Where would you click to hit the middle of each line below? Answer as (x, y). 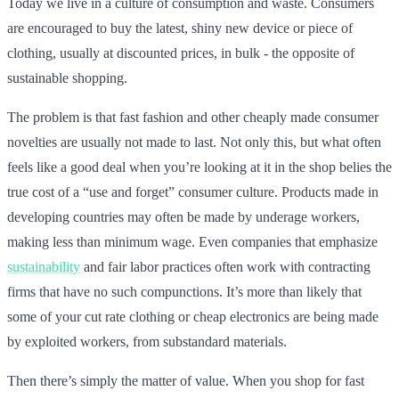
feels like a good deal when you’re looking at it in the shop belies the (199, 167)
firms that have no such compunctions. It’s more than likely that (184, 291)
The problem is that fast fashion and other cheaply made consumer (193, 117)
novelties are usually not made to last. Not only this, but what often (194, 142)
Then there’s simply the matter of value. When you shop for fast (186, 380)
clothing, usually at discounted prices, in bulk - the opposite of (181, 53)
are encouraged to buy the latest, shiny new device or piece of (180, 28)
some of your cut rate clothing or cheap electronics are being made (193, 316)
